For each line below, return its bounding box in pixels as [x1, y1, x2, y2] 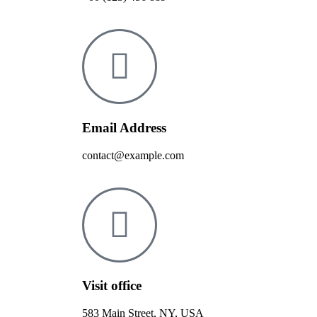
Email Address [82, 120, 166, 136]
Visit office [82, 278, 142, 294]
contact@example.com [82, 149, 184, 161]
